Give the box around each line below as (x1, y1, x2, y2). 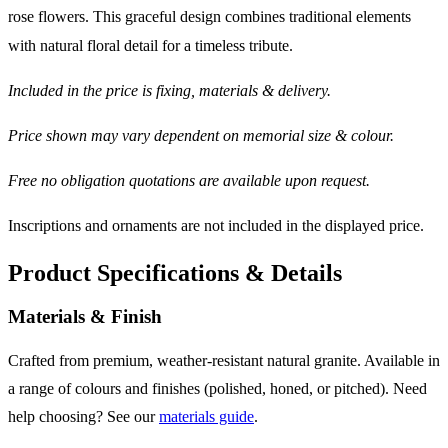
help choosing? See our (8, 408, 159, 426)
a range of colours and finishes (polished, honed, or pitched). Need (8, 380, 427, 398)
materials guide (159, 408, 254, 426)
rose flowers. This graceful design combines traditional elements (8, 7, 411, 25)
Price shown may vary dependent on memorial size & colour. (8, 126, 394, 144)
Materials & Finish (8, 306, 162, 328)
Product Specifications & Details (8, 259, 342, 286)
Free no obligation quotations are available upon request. (8, 171, 370, 189)
